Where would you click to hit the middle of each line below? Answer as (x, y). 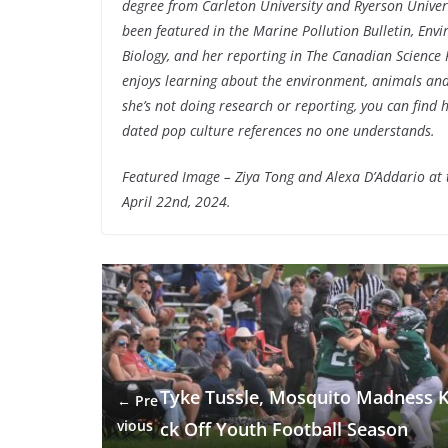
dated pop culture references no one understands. (278, 130)
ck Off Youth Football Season (283, 429)
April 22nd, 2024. (176, 201)
